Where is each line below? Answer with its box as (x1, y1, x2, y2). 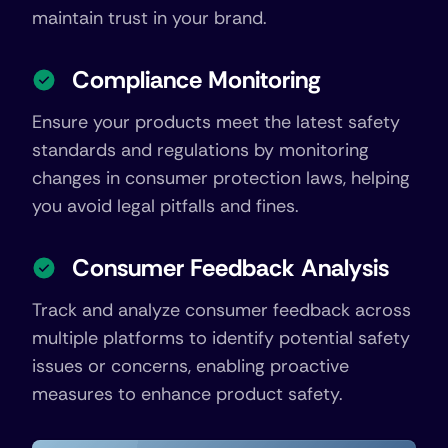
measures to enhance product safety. (32, 382, 343, 406)
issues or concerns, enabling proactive (32, 354, 349, 378)
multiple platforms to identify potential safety (32, 326, 410, 350)
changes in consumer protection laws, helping (32, 166, 410, 190)
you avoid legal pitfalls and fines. (32, 194, 299, 218)
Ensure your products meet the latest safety (32, 110, 400, 134)
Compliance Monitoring (72, 64, 321, 95)
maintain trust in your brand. (32, 6, 267, 30)
